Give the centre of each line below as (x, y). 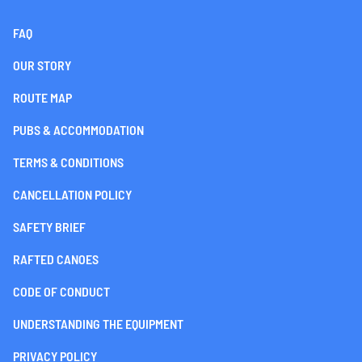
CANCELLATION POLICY (72, 195)
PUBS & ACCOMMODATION (78, 130)
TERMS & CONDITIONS (68, 162)
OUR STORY (42, 65)
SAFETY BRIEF (49, 227)
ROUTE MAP (42, 98)
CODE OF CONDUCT (61, 292)
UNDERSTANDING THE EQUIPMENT (98, 324)
